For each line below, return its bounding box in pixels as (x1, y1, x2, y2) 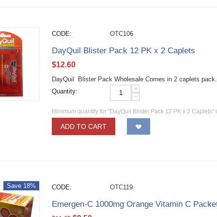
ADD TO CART (61, 123, 107, 130)
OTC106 (110, 30, 134, 37)
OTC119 (110, 184, 133, 191)
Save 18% (7, 182, 36, 189)
